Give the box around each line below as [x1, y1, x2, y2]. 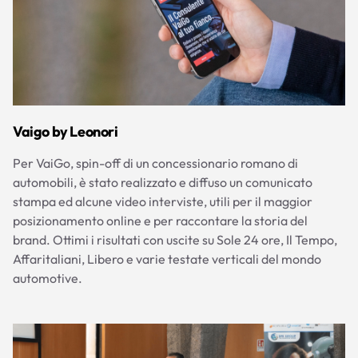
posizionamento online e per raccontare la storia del [13, 212, 308, 229]
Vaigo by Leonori [13, 121, 118, 141]
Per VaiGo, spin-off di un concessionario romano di [13, 154, 298, 171]
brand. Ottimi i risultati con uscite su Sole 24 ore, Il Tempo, [13, 231, 337, 248]
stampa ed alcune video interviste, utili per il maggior [13, 193, 312, 209]
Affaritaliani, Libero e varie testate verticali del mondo [13, 250, 321, 267]
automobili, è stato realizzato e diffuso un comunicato [13, 173, 312, 190]
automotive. [13, 269, 82, 286]
